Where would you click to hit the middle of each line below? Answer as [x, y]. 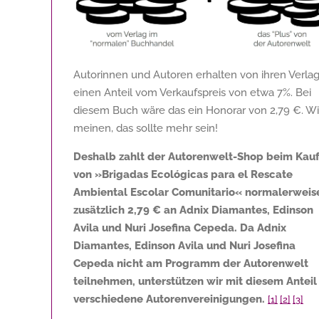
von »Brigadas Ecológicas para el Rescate [183, 174]
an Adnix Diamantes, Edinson [237, 210]
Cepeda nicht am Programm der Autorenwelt [191, 263]
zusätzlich [100, 210]
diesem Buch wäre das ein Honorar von [172, 110]
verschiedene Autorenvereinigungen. [169, 299]
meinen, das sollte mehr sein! [146, 128]
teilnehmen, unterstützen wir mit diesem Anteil [195, 281]
